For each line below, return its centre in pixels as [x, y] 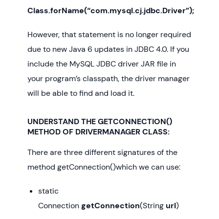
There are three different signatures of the [102, 152]
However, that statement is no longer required [109, 35]
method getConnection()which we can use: [104, 167]
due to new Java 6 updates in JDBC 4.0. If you [108, 49]
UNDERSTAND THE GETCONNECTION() [100, 122]
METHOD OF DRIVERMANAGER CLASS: [99, 132]
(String [153, 205]
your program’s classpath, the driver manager [109, 79]
